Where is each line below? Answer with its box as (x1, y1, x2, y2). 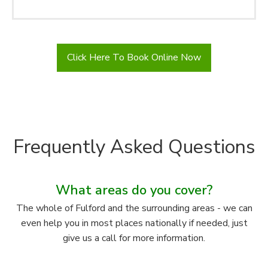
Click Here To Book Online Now (67, 51, 201, 65)
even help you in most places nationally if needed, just (20, 217, 248, 230)
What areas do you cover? (55, 181, 213, 200)
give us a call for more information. (63, 232, 205, 245)
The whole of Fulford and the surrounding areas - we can (16, 202, 252, 215)
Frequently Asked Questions (13, 134, 255, 160)
